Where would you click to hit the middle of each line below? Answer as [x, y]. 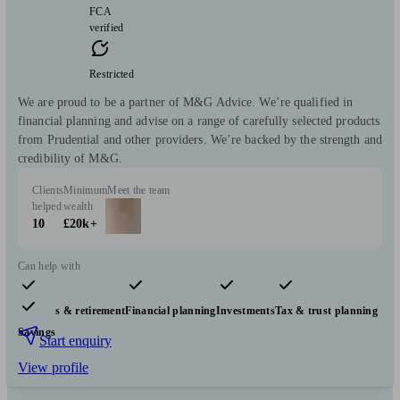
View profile [53, 368]
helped [47, 207]
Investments [246, 311]
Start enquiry [75, 341]
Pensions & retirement [72, 311]
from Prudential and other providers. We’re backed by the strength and [200, 140]
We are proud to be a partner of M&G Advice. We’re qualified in [186, 103]
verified [107, 28]
